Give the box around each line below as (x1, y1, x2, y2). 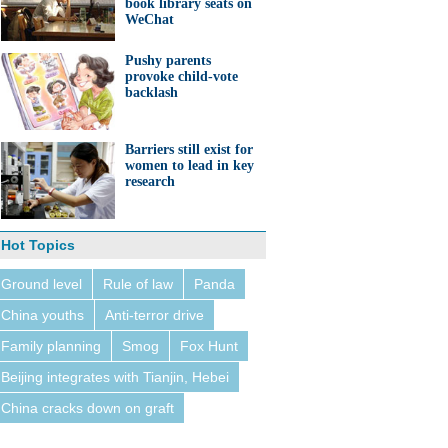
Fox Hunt (180, 338, 238, 354)
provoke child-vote (125, 69, 238, 84)
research (125, 174, 175, 189)
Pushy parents (125, 53, 211, 68)
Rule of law (103, 276, 173, 292)
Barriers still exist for (125, 142, 253, 157)
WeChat (125, 12, 174, 27)
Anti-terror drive (105, 307, 204, 323)
